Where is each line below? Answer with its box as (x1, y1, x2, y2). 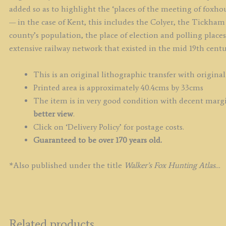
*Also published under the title (9, 160, 124, 170)
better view (33, 108, 73, 119)
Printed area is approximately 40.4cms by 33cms (33, 82, 203, 92)
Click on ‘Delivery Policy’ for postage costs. (33, 122, 184, 132)
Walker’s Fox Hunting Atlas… (124, 160, 220, 170)
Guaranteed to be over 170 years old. (33, 135, 162, 145)
